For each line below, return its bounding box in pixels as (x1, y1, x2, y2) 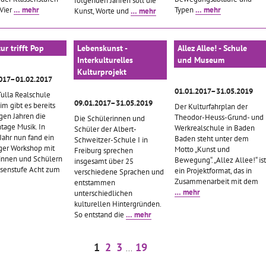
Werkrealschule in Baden (175, 123, 255, 132)
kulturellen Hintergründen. (74, 199, 161, 208)
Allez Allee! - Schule (178, 43, 247, 53)
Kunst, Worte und (74, 6, 131, 15)
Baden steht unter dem (175, 134, 249, 143)
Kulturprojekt (77, 66, 126, 77)
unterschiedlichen (74, 188, 132, 198)
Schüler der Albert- (74, 124, 137, 134)
